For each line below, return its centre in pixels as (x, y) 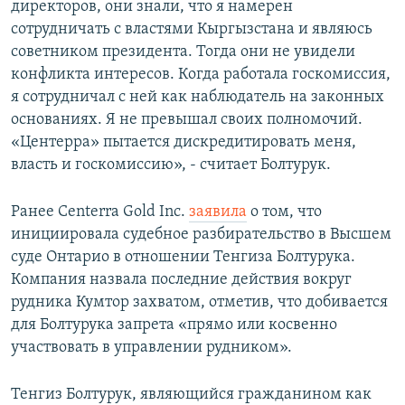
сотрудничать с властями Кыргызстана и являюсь (192, 30)
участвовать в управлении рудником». (151, 348)
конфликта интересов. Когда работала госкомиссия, (201, 75)
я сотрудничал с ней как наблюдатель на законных (198, 98)
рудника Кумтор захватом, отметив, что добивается (199, 303)
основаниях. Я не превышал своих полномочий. (187, 120)
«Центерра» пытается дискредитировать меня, (184, 143)
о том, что (284, 212)
